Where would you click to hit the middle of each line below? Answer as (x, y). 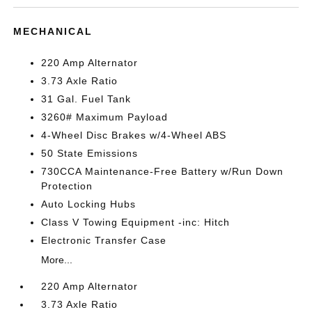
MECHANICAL (53, 31)
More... (57, 260)
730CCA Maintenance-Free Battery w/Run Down (163, 171)
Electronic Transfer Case (104, 240)
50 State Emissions (90, 153)
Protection (67, 186)
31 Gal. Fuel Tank (86, 99)
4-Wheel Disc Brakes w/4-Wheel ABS (134, 135)
